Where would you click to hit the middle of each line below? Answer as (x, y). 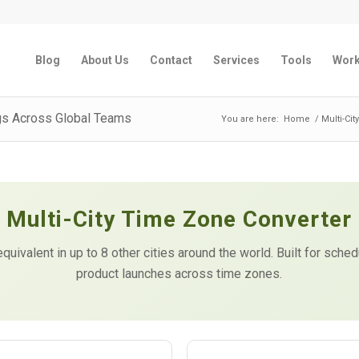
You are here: (250, 119)
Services (237, 60)
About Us (105, 60)
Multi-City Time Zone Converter (179, 219)
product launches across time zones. (179, 273)
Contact (171, 60)
